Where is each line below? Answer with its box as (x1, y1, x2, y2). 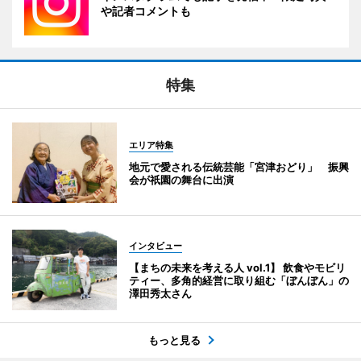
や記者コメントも (101, 3, 191, 18)
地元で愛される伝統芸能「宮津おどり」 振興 (129, 160, 349, 173)
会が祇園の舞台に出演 (129, 172, 234, 186)
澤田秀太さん (129, 286, 192, 300)
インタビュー (129, 239, 182, 251)
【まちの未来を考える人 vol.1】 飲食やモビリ (129, 260, 346, 274)
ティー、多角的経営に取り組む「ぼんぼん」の (129, 273, 349, 287)
